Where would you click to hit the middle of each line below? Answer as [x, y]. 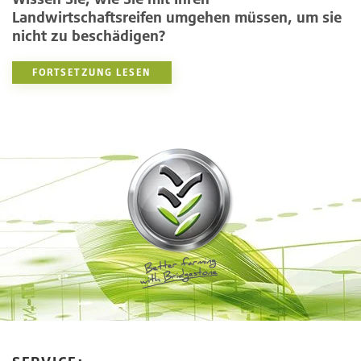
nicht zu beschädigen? [89, 35]
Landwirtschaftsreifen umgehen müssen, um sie [177, 17]
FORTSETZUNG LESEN [92, 72]
